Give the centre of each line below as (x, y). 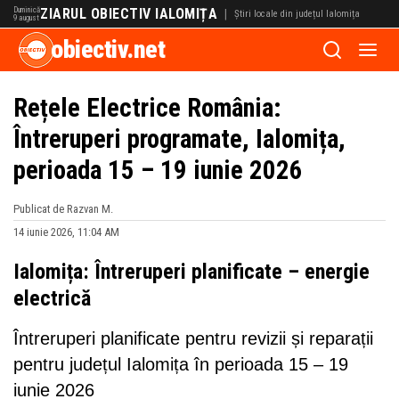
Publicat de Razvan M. (63, 209)
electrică (52, 298)
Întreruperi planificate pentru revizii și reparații (193, 338)
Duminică (27, 10)
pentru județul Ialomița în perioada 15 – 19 (181, 364)
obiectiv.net (108, 49)
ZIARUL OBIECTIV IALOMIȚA (129, 14)
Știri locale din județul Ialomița (297, 14)
